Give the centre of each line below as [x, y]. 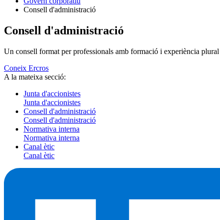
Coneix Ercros [26, 68]
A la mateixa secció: [35, 77]
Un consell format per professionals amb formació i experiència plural [111, 51]
